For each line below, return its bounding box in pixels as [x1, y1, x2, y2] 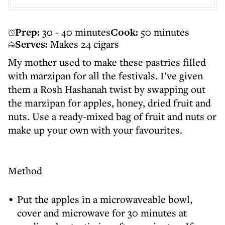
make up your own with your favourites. [8, 123, 182, 137]
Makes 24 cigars [50, 37, 119, 51]
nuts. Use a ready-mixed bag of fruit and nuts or [8, 109, 216, 123]
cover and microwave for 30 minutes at [17, 206, 187, 219]
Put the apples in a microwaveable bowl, [17, 192, 192, 206]
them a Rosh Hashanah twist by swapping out [8, 82, 205, 96]
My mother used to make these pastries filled [8, 55, 206, 69]
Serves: [15, 37, 48, 51]
